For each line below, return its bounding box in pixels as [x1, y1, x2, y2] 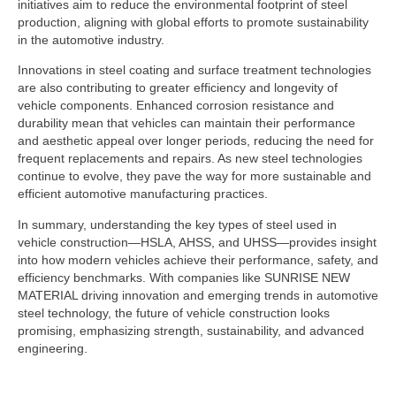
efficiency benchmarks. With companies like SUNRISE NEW [18, 270, 350, 285]
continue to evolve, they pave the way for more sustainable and [18, 169, 371, 184]
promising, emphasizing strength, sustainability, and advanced [18, 323, 364, 338]
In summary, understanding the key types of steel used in [18, 217, 337, 232]
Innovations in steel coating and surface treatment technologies [18, 63, 371, 78]
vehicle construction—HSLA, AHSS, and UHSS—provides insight [18, 234, 377, 249]
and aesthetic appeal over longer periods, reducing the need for [18, 133, 374, 148]
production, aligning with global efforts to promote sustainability [18, 15, 369, 30]
